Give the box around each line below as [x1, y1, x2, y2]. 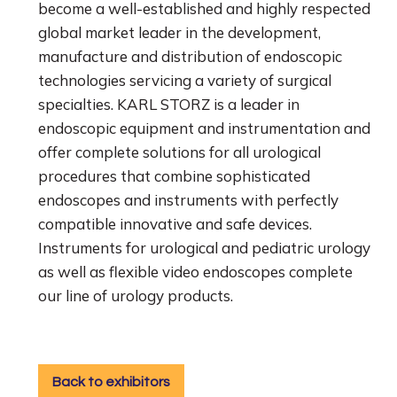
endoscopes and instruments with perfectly [37, 190, 339, 209]
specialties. [37, 94, 117, 113]
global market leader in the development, [37, 22, 321, 42]
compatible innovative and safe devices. [37, 214, 312, 233]
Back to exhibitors [51, 374, 170, 389]
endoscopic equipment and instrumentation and [37, 118, 370, 137]
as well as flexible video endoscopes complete [37, 261, 353, 281]
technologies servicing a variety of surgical [37, 70, 331, 90]
